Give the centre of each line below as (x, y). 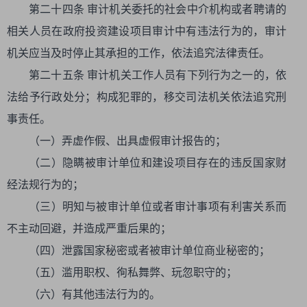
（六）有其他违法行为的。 (95, 294)
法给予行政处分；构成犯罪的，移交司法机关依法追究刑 (147, 97)
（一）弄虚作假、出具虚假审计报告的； (127, 141)
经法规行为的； (45, 185)
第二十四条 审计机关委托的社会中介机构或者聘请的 (158, 9)
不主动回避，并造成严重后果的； (89, 229)
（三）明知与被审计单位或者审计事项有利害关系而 (158, 207)
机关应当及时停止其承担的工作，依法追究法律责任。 (138, 53)
